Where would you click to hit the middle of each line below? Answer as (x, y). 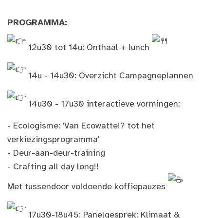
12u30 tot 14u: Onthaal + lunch (89, 47)
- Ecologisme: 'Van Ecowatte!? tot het (81, 126)
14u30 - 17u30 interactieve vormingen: (104, 104)
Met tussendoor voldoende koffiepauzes (86, 187)
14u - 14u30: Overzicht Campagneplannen (111, 76)
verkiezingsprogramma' (53, 139)
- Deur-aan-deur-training (56, 153)
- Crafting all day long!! (53, 166)
